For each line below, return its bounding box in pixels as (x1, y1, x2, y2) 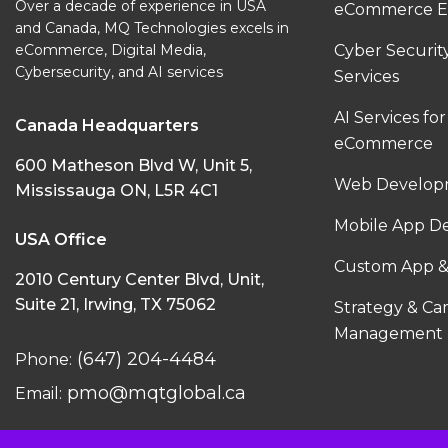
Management (334, 323, 444, 343)
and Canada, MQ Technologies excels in (15, 18, 289, 37)
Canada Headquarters (15, 115, 199, 135)
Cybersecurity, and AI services (15, 62, 223, 81)
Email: (15, 383, 62, 403)
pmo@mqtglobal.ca (62, 381, 246, 404)
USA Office (15, 229, 107, 249)
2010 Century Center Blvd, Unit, (15, 269, 264, 289)
